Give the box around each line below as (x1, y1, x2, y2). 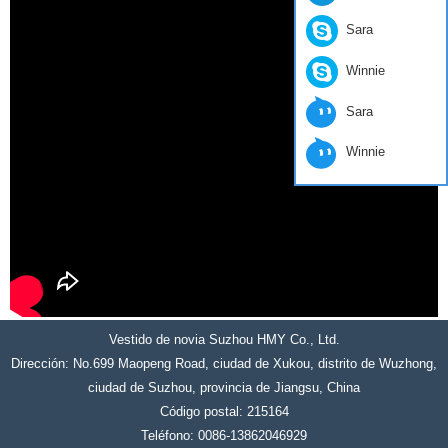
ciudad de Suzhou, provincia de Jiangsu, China (88, 380, 360, 396)
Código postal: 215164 (159, 404, 289, 420)
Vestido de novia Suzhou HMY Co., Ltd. (108, 332, 340, 348)
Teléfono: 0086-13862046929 (141, 428, 307, 444)
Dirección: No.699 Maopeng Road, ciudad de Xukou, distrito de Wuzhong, (11, 356, 437, 372)
